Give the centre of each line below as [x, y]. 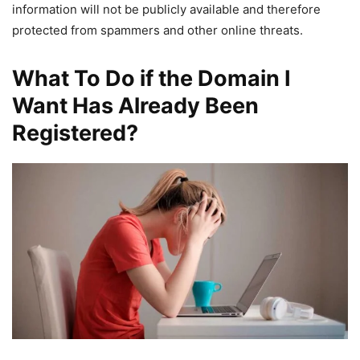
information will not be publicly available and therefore [166, 10]
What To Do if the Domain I [151, 79]
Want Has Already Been [135, 106]
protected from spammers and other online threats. [157, 31]
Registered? [75, 133]
